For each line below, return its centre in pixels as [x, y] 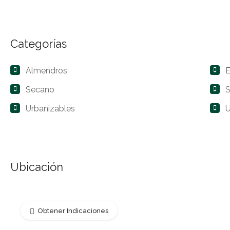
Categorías [39, 44]
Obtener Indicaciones [73, 211]
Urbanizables [50, 109]
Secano [40, 90]
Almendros [46, 71]
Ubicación [37, 167]
